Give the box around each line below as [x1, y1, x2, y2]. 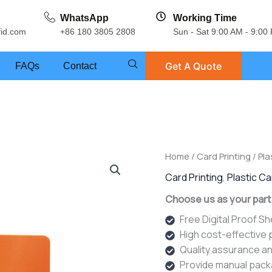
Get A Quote [165, 60, 222, 73]
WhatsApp [60, 12, 109, 23]
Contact [63, 60, 97, 71]
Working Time [173, 12, 237, 23]
